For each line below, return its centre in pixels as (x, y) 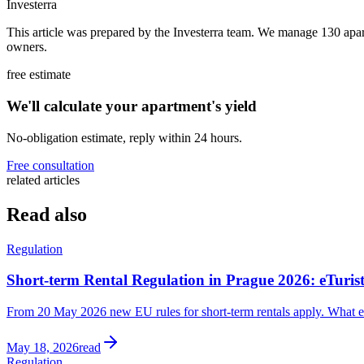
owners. (27, 47)
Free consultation (50, 165)
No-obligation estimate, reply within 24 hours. (124, 137)
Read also (47, 214)
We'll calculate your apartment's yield (132, 106)
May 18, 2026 (43, 347)
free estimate (39, 75)
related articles (43, 180)
